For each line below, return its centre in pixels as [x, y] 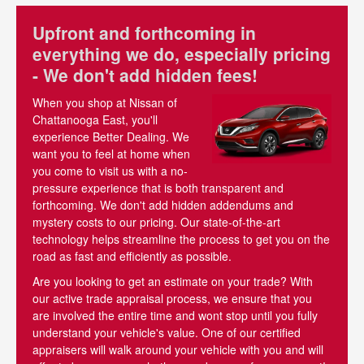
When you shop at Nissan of [105, 102]
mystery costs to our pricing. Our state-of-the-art [156, 221]
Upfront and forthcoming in [144, 33]
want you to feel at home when [111, 153]
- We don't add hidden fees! [145, 75]
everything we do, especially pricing [182, 54]
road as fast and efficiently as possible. [132, 256]
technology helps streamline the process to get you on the [181, 238]
